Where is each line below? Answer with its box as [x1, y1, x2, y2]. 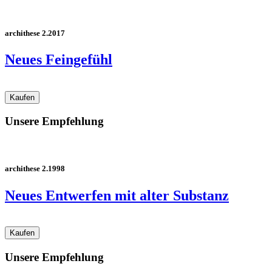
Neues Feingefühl [5, 51, 112, 67]
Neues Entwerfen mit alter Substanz [5, 187, 229, 203]
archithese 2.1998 [5, 164, 65, 174]
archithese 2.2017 [5, 28, 65, 38]
